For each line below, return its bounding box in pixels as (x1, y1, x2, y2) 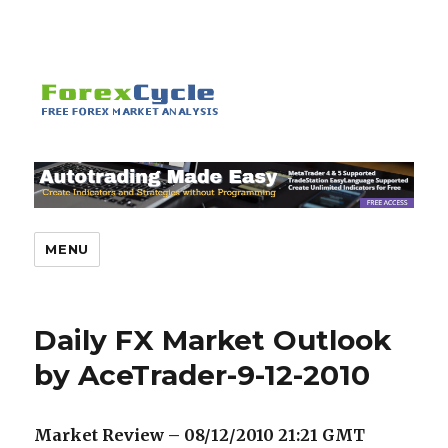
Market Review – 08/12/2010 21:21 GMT (34, 425, 366, 446)
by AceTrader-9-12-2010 (34, 358, 371, 393)
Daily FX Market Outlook (34, 323, 392, 358)
